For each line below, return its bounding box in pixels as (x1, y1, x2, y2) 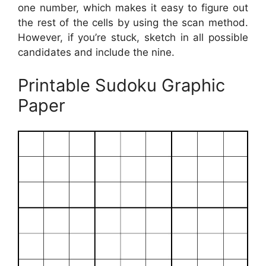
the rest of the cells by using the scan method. (18, 17, 248, 29)
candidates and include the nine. (18, 46, 175, 59)
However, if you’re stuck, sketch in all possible (18, 31, 248, 44)
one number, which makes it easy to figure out (18, 2, 248, 14)
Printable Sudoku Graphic (18, 74, 225, 96)
